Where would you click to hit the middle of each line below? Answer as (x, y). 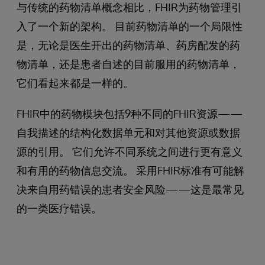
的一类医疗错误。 (59, 208)
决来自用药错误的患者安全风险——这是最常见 (130, 189)
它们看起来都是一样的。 (75, 83)
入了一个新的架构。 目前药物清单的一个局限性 (130, 26)
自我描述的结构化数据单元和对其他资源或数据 (128, 132)
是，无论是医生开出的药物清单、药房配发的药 (128, 45)
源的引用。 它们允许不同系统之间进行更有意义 (130, 151)
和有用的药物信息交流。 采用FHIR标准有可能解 (130, 170)
